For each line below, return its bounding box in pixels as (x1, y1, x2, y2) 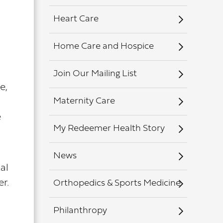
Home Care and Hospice (53, 42, 154, 51)
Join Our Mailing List (53, 69, 137, 79)
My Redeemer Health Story (53, 124, 165, 133)
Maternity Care (53, 97, 115, 106)
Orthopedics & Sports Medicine (53, 179, 181, 188)
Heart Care (53, 14, 99, 24)
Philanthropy (53, 206, 107, 216)
